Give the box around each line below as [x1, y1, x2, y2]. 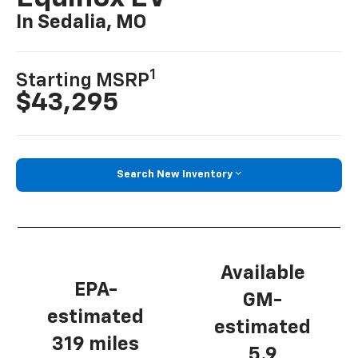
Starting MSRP [16, 71, 150, 91]
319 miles [52, 335, 139, 355]
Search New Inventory [117, 169, 233, 181]
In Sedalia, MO [16, 13, 147, 33]
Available [220, 263, 305, 283]
